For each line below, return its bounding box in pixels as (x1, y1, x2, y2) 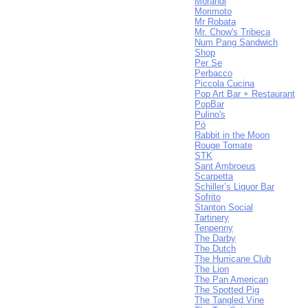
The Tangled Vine (195, 295, 264, 305)
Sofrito (195, 192, 221, 202)
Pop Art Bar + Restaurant (195, 89, 295, 99)
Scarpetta (195, 171, 233, 181)
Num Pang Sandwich (195, 37, 278, 47)
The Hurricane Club (195, 254, 271, 264)
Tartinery (195, 212, 229, 223)
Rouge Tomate (195, 140, 252, 151)
